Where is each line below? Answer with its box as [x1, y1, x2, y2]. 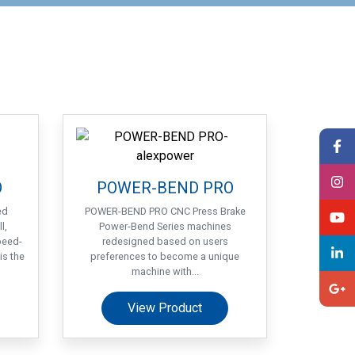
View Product [128, 300, 202, 315]
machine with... [131, 265, 199, 277]
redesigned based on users [101, 235, 228, 247]
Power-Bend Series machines [98, 220, 231, 232]
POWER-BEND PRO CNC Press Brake [84, 205, 246, 217]
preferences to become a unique [90, 250, 239, 262]
